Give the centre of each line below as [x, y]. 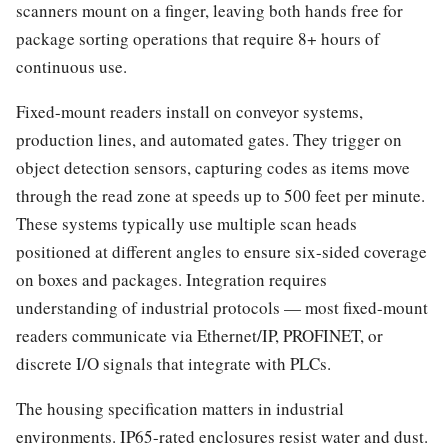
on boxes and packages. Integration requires [171, 279]
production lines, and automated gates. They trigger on [209, 139]
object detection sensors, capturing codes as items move [213, 167]
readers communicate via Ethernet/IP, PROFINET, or [199, 335]
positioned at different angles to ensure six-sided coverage [221, 251]
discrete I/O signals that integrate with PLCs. [173, 363]
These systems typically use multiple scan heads [186, 223]
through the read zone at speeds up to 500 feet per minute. [220, 195]
